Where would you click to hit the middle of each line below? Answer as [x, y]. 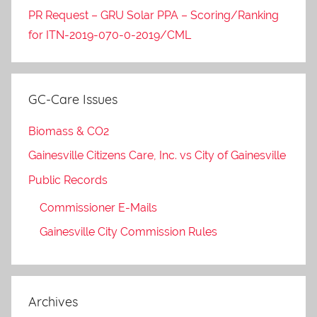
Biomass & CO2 [69, 131]
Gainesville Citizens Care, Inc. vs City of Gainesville [157, 156]
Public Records [68, 180]
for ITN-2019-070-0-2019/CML [110, 35]
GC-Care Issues [73, 99]
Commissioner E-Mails [98, 207]
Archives [53, 302]
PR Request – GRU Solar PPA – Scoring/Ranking [154, 15]
